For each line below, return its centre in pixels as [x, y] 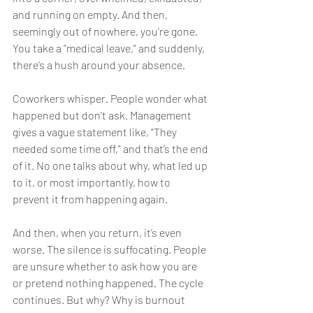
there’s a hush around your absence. [99, 65]
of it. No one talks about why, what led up [111, 166]
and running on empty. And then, [91, 15]
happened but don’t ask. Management [103, 115]
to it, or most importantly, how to [93, 182]
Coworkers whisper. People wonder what [111, 99]
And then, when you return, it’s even [98, 233]
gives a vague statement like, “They [96, 132]
